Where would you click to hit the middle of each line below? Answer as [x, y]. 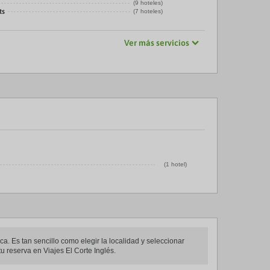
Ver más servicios [157, 43]
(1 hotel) [175, 164]
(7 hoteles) [148, 11]
